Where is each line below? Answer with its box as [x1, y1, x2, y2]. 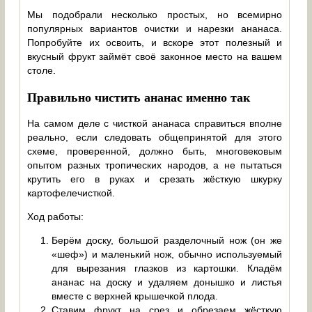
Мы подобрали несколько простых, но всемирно [27, 9, 283, 21]
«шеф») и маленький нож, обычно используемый [52, 249, 283, 260]
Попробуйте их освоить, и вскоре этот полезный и [27, 37, 283, 49]
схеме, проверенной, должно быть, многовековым [27, 146, 283, 157]
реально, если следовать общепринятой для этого [27, 132, 283, 143]
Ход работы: [27, 211, 84, 223]
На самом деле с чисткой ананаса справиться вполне [27, 118, 283, 130]
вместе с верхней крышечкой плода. [52, 290, 219, 302]
